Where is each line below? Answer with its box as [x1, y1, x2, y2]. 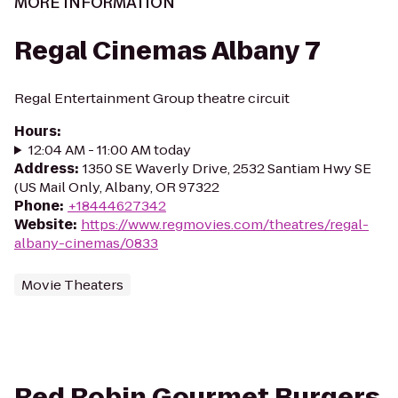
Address [14, 159, 75, 178]
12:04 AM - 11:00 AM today [28, 140, 191, 159]
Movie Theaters [21, 275, 123, 294]
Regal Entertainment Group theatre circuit [14, 89, 290, 107]
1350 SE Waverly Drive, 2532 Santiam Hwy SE [83, 159, 371, 178]
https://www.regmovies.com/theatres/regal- [81, 215, 369, 234]
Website [14, 215, 73, 234]
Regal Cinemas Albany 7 [14, 34, 321, 68]
